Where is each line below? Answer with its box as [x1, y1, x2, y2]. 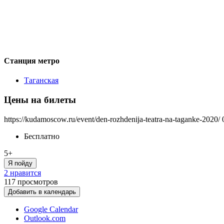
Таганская [24, 76, 58, 85]
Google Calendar [24, 204, 78, 213]
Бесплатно [24, 131, 59, 140]
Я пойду [8, 159, 32, 167]
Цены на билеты [4, 94, 76, 105]
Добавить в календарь [8, 187, 76, 195]
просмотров [17, 177, 58, 186]
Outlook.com [24, 213, 65, 222]
